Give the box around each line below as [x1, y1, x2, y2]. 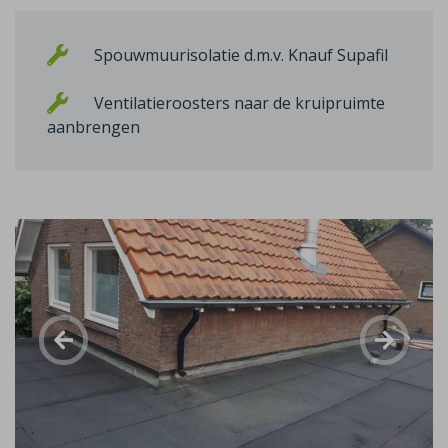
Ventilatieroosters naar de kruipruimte [89, 92, 385, 114]
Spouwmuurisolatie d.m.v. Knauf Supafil [89, 44, 388, 66]
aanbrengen [47, 116, 140, 138]
